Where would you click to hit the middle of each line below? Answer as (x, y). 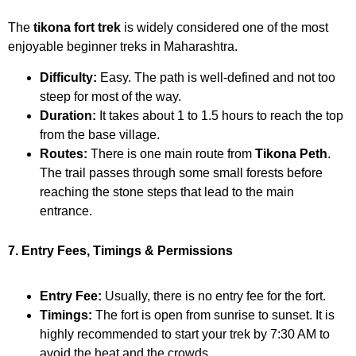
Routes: (64, 153)
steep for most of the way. (110, 96)
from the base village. (100, 134)
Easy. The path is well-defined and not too (216, 77)
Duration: (68, 115)
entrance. (66, 211)
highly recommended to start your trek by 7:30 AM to (185, 334)
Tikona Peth (291, 153)
